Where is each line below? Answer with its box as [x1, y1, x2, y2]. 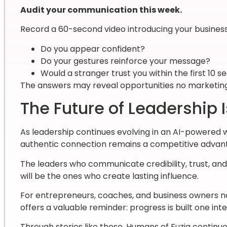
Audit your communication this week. [20, 4, 182, 16]
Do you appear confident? [40, 43, 145, 55]
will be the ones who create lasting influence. [20, 170, 199, 182]
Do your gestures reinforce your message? [40, 55, 210, 67]
